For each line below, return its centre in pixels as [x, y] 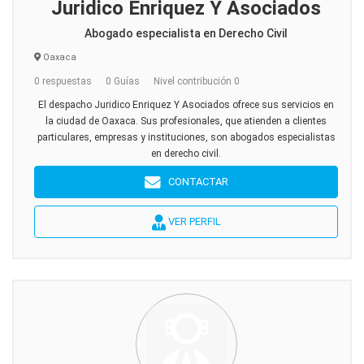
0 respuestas [63, 81]
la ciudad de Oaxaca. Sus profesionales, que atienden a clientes [186, 121]
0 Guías [123, 81]
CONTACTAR [194, 182]
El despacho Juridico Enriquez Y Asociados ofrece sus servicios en [186, 105]
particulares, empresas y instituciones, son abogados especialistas [186, 137]
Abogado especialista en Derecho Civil [186, 33]
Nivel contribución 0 [197, 81]
